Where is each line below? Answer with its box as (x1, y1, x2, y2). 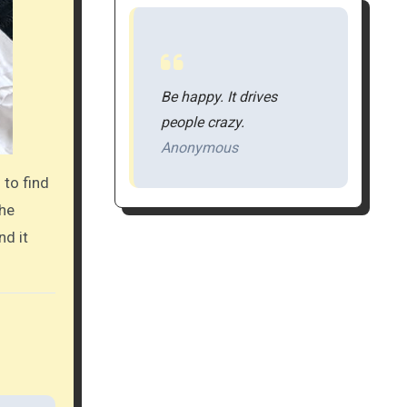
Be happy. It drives (160, 88, 277, 106)
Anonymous (160, 139, 238, 157)
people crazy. (160, 114, 244, 132)
